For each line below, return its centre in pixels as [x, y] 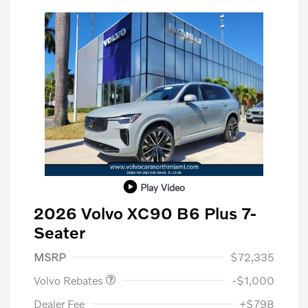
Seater [59, 232]
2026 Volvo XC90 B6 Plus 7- [145, 213]
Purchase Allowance [93, 243]
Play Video [162, 187]
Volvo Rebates [70, 280]
